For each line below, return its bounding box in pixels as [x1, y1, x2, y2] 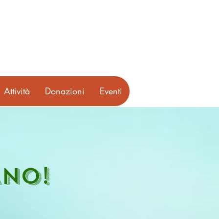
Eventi [100, 85, 122, 97]
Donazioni [45, 85, 85, 97]
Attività [4, 85, 30, 97]
